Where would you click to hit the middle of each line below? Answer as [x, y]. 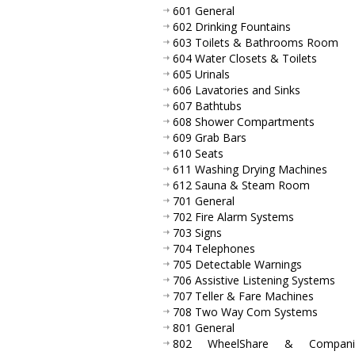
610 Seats [198, 153]
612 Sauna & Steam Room [241, 185]
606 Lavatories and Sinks [237, 90]
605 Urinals [201, 74]
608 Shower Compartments [244, 121]
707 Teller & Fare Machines [243, 296]
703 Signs [197, 232]
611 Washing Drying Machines [250, 169]
